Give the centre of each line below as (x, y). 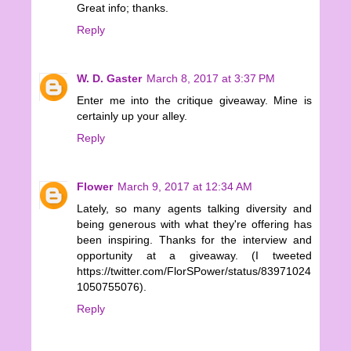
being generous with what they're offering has (194, 224)
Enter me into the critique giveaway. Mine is (194, 101)
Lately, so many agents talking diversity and (194, 209)
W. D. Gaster (109, 79)
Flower (95, 187)
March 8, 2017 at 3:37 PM (211, 79)
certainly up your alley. (132, 116)
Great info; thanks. (123, 8)
